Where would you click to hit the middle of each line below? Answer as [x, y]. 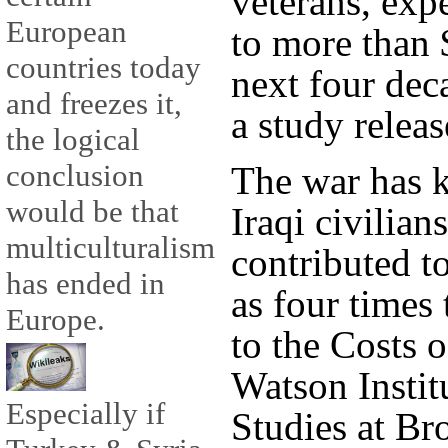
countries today [103, 68]
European [66, 32]
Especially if [85, 414]
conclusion [75, 176]
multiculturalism [110, 248]
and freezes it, [94, 104]
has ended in [85, 284]
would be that [92, 212]
